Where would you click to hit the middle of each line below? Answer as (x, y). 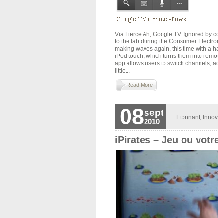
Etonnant (188, 117)
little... (122, 70)
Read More (139, 85)
